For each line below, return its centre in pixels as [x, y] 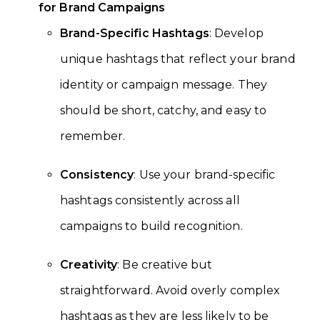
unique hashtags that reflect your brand [178, 59]
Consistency [97, 175]
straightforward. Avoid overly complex [170, 291]
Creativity [89, 265]
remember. [93, 136]
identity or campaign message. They [164, 85]
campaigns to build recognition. [151, 226]
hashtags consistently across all [150, 201]
